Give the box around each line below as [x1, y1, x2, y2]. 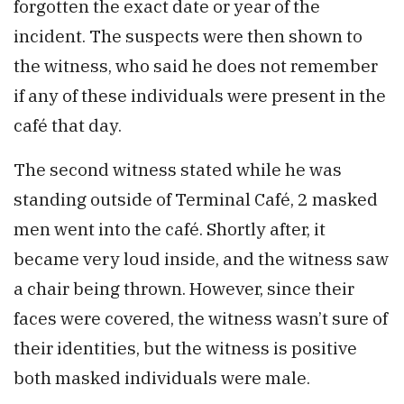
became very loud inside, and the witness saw [14, 247, 389, 271]
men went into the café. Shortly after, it [14, 217, 326, 241]
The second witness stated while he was [14, 158, 342, 181]
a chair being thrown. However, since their [14, 277, 354, 300]
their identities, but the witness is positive [14, 336, 357, 360]
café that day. [14, 114, 122, 137]
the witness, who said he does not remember [14, 54, 378, 78]
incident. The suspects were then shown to [14, 24, 363, 48]
